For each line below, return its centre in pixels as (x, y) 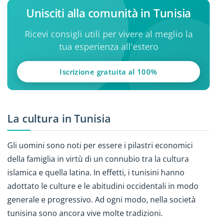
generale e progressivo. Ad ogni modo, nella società (101, 199)
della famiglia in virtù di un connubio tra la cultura (98, 159)
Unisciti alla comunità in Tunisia (108, 13)
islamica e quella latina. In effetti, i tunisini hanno (96, 172)
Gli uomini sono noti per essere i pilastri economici (100, 145)
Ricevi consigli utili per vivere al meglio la (108, 34)
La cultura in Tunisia (59, 119)
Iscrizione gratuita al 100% (108, 71)
